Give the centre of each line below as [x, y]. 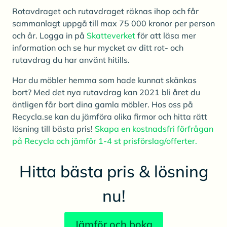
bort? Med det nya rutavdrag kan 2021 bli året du [106, 92]
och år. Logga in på [49, 35]
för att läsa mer [166, 35]
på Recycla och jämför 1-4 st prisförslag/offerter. [105, 141]
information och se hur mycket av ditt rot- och [98, 47]
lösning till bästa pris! [53, 128]
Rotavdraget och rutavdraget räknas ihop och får [105, 11]
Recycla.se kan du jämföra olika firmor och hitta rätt [110, 116]
